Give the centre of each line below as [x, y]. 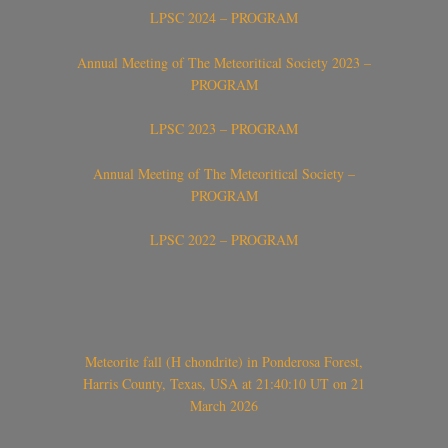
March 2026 [224, 406]
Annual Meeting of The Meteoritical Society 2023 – [224, 62]
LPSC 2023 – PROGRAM [224, 129]
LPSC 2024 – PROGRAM [224, 17]
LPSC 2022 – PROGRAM [224, 240]
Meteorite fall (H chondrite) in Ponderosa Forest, [224, 362]
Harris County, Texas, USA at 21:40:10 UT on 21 [224, 384]
